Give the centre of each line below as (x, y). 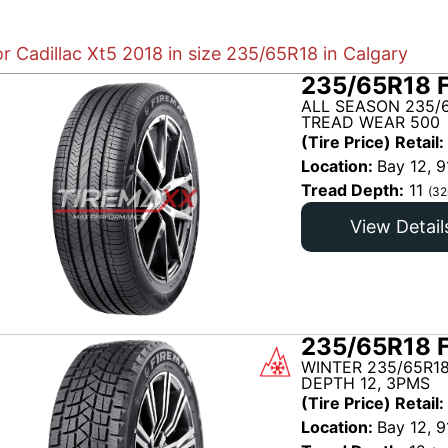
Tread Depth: (352, 189)
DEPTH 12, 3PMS (365, 382)
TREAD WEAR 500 (370, 121)
